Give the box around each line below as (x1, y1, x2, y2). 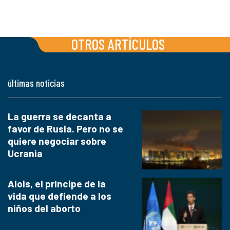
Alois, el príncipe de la (8, 177, 106, 189)
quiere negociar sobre (8, 135, 106, 147)
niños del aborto (8, 202, 81, 214)
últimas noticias (8, 77, 65, 89)
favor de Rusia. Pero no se (8, 123, 123, 135)
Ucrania (8, 147, 43, 160)
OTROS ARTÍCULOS (71, 35, 165, 53)
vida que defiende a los (8, 189, 111, 202)
